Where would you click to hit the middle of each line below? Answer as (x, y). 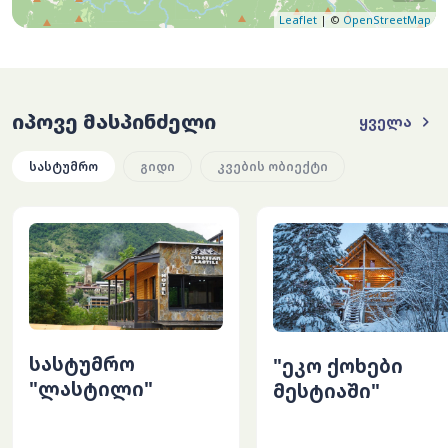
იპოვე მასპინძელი (114, 121)
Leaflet (298, 19)
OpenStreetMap (387, 19)
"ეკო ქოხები (338, 366)
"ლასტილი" (91, 389)
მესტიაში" (327, 391)
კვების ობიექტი (272, 166)
